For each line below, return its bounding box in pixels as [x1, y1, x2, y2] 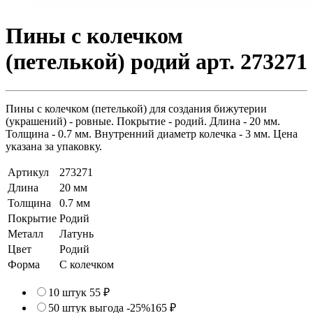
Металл [8, 227, 43, 240]
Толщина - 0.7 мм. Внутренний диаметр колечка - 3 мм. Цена [6, 127, 298, 140]
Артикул [8, 166, 49, 178]
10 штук [48, 286, 89, 298]
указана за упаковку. [6, 140, 102, 152]
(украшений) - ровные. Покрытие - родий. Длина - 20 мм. [6, 115, 280, 127]
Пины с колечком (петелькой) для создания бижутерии [6, 102, 267, 115]
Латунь [59, 227, 94, 240]
